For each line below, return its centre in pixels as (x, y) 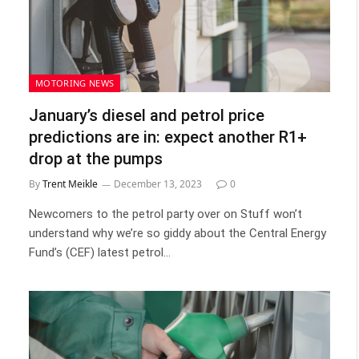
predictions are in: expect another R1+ (168, 137)
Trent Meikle (70, 184)
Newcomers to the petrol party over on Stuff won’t (165, 214)
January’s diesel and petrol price (147, 115)
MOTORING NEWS (75, 83)
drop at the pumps (96, 159)
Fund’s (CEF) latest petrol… (100, 252)
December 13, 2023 (158, 184)
